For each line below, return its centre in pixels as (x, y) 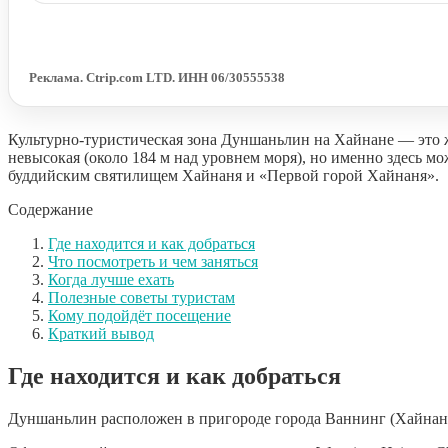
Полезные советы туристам (141, 297)
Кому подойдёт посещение (139, 315)
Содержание (50, 209)
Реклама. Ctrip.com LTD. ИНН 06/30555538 (157, 77)
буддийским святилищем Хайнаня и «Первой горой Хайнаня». (223, 175)
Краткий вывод (101, 333)
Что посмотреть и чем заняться (153, 261)
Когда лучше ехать (111, 279)
